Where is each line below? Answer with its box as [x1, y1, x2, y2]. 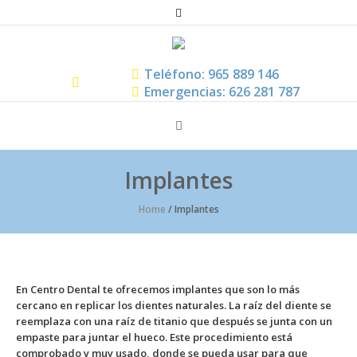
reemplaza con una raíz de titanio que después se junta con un [16, 314, 332, 329]
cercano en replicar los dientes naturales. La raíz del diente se [16, 298, 331, 313]
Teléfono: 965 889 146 [143, 65, 279, 84]
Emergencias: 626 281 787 [143, 83, 300, 101]
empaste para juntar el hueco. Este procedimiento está [16, 330, 292, 345]
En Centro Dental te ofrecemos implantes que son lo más [16, 282, 300, 297]
